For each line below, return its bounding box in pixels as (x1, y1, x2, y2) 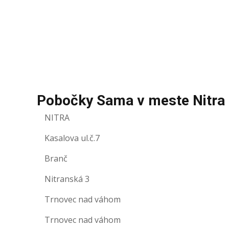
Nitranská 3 (44, 173, 89, 185)
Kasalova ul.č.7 (44, 132, 100, 144)
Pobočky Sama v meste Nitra (37, 92, 225, 109)
